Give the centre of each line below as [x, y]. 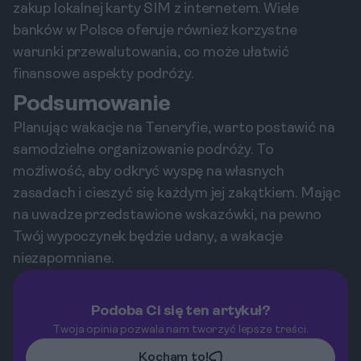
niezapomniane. [63, 259]
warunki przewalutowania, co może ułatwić [151, 53]
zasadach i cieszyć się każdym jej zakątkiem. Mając [177, 194]
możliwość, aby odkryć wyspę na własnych [149, 172]
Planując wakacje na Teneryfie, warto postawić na [174, 129]
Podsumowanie [91, 105]
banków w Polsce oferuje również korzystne [155, 31]
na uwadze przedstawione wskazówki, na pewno [168, 216]
